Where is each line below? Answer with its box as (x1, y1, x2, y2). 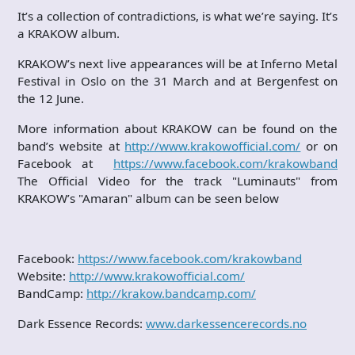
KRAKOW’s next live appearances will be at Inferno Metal (17, 55, 338, 71)
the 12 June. (17, 90, 84, 106)
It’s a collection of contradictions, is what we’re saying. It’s (17, 8, 338, 24)
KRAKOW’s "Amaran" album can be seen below (17, 190, 279, 206)
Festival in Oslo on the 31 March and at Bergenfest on (17, 73, 338, 89)
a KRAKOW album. (17, 25, 120, 41)
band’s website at (17, 138, 125, 154)
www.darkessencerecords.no (146, 315, 307, 331)
